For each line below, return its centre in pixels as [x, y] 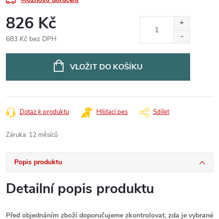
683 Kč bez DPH [31, 39]
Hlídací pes [112, 112]
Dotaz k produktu [44, 112]
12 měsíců [43, 135]
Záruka [16, 135]
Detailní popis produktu [80, 189]
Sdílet [161, 112]
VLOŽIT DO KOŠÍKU [106, 67]
